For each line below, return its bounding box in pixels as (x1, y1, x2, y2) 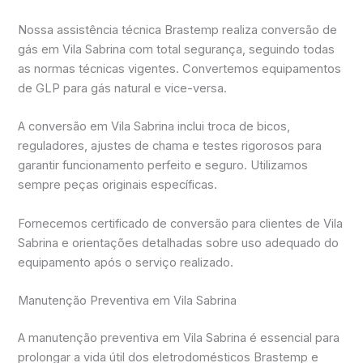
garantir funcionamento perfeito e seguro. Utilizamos (18, 158, 309, 173)
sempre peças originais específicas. (18, 177, 218, 193)
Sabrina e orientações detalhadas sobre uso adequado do (18, 235, 340, 250)
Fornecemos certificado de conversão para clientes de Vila (18, 216, 344, 231)
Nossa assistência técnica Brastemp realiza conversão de (18, 23, 338, 38)
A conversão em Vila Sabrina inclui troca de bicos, (18, 119, 291, 135)
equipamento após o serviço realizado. (18, 254, 234, 270)
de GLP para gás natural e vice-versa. (18, 81, 228, 96)
